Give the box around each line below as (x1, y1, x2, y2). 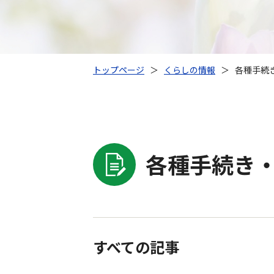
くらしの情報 (164, 64, 215, 76)
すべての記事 (93, 236, 179, 258)
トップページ (93, 64, 144, 76)
